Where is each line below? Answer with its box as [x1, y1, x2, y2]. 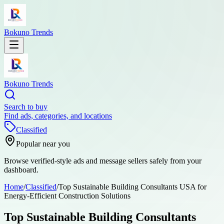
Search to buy [4, 102, 47, 111]
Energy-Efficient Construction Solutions [4, 191, 130, 200]
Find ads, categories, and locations [4, 111, 112, 120]
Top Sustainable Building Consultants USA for [58, 182, 206, 191]
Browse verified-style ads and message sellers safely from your [4, 156, 201, 165]
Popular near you [16, 139, 70, 148]
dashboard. [4, 165, 38, 174]
